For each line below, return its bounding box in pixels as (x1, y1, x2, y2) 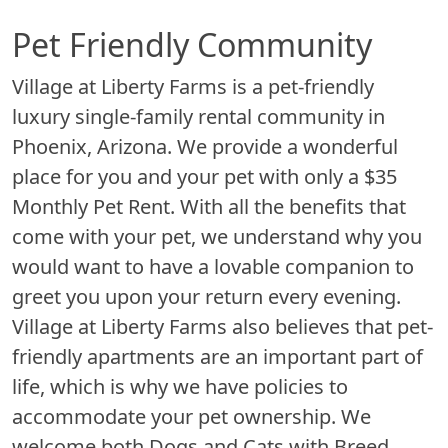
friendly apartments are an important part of (12, 342, 423, 370)
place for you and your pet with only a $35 (12, 162, 397, 190)
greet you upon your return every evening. (12, 282, 401, 310)
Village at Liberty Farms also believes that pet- (12, 312, 433, 340)
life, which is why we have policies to (12, 372, 348, 400)
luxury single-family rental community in (12, 102, 385, 130)
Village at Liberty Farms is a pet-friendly (12, 72, 374, 100)
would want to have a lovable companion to (12, 252, 414, 280)
